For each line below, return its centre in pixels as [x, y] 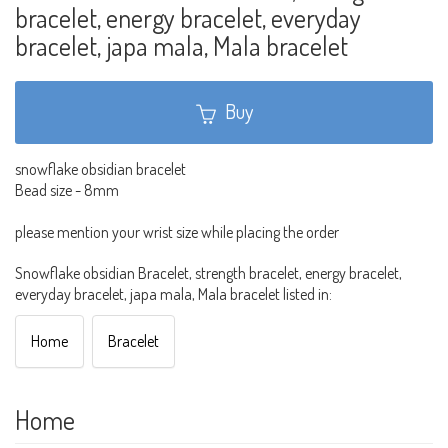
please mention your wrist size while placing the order [177, 232]
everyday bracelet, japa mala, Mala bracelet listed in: [173, 294]
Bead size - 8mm [67, 190]
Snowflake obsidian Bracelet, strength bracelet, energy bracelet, [208, 273]
